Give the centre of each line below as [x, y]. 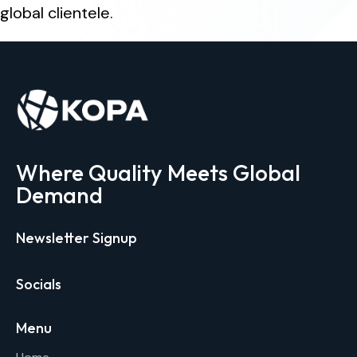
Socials [39, 284]
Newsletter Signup [76, 237]
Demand [59, 195]
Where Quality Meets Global [158, 173]
